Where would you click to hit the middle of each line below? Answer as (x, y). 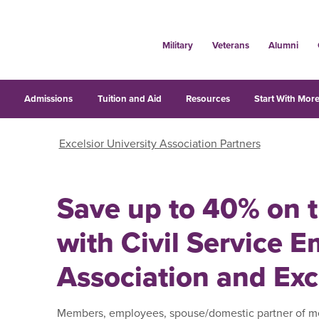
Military (177, 45)
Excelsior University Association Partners (159, 143)
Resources (208, 99)
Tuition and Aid (129, 99)
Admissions (49, 99)
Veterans (230, 45)
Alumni (283, 45)
